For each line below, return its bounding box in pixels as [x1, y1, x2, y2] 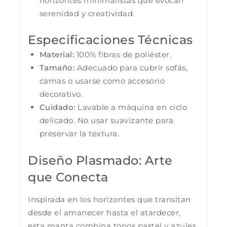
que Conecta [28, 169, 108, 184]
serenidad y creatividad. [39, 8, 135, 18]
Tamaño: [39, 63, 74, 73]
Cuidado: [39, 102, 75, 112]
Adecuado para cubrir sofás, [74, 63, 187, 73]
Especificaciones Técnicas [28, 32, 193, 48]
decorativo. [39, 89, 83, 99]
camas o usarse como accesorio [39, 76, 165, 86]
